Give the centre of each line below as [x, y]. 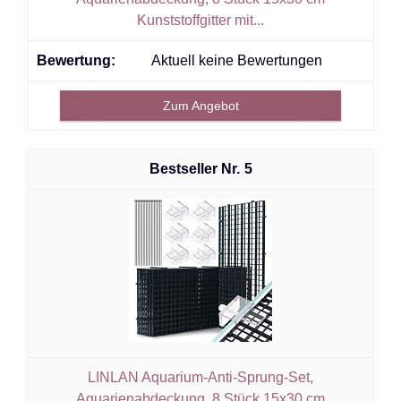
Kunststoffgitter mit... [200, 20]
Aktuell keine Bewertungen [237, 60]
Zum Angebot [200, 105]
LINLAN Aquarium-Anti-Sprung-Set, [200, 377]
